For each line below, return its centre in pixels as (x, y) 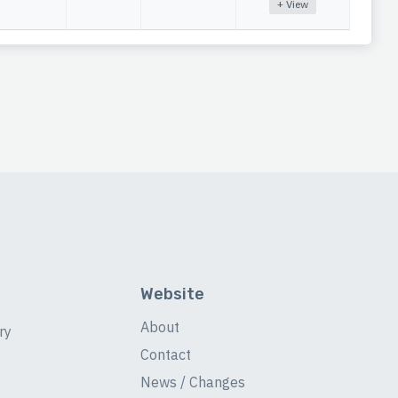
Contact (165, 354)
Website (172, 294)
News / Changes (192, 382)
